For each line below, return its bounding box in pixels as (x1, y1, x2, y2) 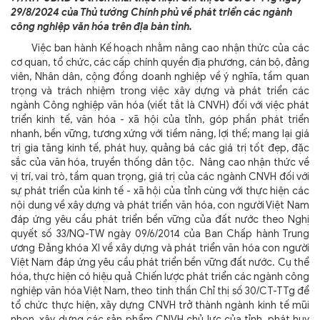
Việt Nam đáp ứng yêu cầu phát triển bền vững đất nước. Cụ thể (11, 256, 309, 269)
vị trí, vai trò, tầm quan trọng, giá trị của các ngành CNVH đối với (11, 171, 309, 183)
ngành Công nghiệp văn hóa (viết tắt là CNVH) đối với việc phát (11, 99, 309, 111)
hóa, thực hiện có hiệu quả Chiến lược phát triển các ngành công (11, 271, 309, 283)
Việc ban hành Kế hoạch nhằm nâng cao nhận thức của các (11, 42, 309, 54)
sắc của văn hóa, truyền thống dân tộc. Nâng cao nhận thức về (11, 156, 309, 169)
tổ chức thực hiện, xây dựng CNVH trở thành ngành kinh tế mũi (11, 299, 309, 311)
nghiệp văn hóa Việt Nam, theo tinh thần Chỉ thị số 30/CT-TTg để (11, 285, 309, 297)
